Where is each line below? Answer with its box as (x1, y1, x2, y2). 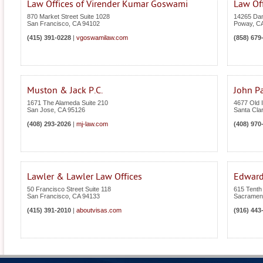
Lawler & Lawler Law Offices (27, 171, 142, 183)
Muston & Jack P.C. (27, 85, 103, 96)
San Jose (27, 106, 54, 114)
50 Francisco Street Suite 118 (27, 186, 111, 193)
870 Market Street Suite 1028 (27, 13, 110, 21)
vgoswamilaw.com (76, 34, 128, 42)
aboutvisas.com (76, 207, 122, 214)
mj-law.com (76, 120, 108, 128)
